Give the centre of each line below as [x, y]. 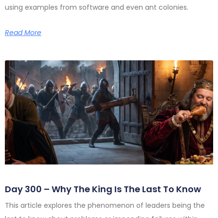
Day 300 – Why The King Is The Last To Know [103, 189]
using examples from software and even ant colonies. [97, 7]
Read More [23, 32]
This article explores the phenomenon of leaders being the [105, 205]
